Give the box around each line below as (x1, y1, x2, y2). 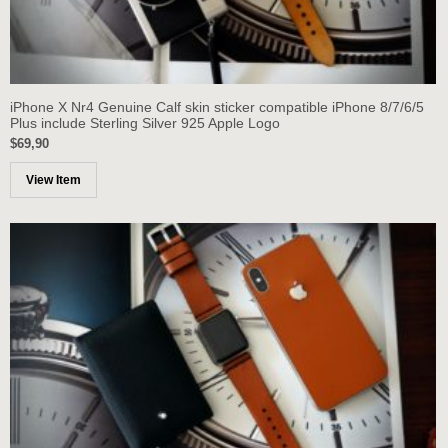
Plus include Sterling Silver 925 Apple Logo (10, 114, 280, 131)
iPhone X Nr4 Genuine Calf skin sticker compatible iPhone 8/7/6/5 (10, 98, 424, 115)
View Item (26, 173, 81, 187)
